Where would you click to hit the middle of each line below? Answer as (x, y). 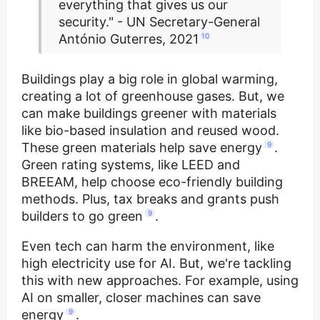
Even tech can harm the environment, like (148, 246)
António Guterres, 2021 (129, 39)
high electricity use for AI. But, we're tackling (156, 263)
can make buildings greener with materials (149, 113)
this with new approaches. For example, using (160, 280)
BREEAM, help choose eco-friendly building (152, 181)
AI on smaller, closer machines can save (141, 297)
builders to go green (82, 216)
